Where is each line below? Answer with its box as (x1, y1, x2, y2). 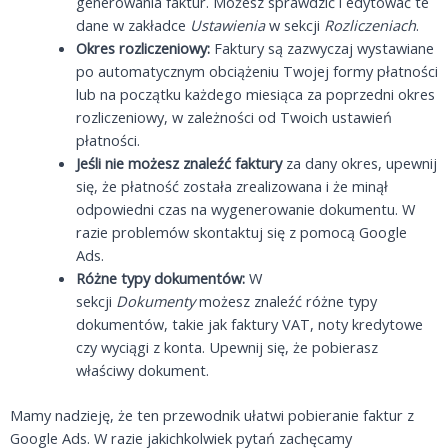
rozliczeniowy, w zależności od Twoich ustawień (75, 106, 392, 127)
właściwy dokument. (75, 359, 209, 380)
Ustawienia (189, 14, 265, 35)
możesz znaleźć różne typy (194, 290, 377, 311)
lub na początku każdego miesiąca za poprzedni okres (75, 83, 435, 104)
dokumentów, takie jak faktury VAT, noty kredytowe (75, 313, 423, 334)
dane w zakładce (75, 14, 190, 35)
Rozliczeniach (323, 14, 416, 35)
